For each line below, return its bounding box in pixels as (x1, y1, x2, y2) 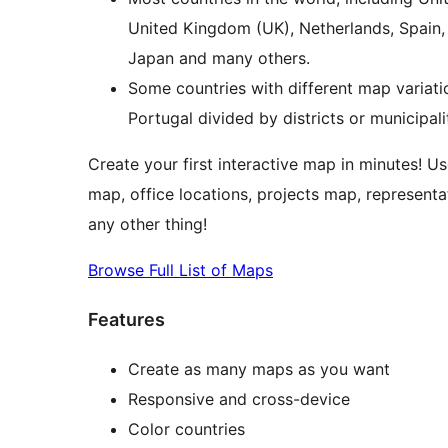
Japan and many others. (128, 47, 310, 68)
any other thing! (88, 213, 207, 234)
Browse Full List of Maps (88, 259, 273, 280)
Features (88, 308, 165, 330)
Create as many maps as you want (128, 358, 390, 379)
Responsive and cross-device (128, 388, 350, 409)
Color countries (128, 418, 245, 439)
